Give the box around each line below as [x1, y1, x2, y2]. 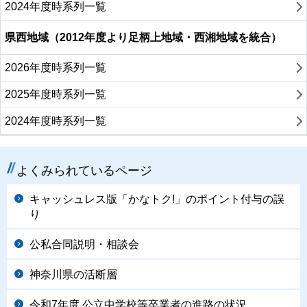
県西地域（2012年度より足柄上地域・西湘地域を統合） [5, 32, 282, 44]
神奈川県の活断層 [29, 269, 117, 281]
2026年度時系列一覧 [5, 62, 106, 74]
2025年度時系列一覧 [5, 88, 106, 101]
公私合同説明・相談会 [29, 238, 139, 251]
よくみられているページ [16, 163, 152, 178]
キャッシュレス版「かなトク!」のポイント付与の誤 [29, 193, 284, 206]
